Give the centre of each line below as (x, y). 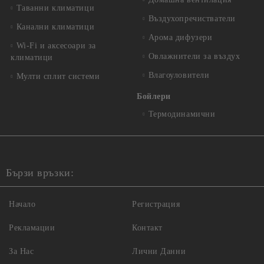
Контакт (147, 228)
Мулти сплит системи (58, 76)
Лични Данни (159, 251)
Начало (22, 204)
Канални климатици (55, 27)
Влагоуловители (179, 75)
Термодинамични (182, 114)
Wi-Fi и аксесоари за (56, 46)
